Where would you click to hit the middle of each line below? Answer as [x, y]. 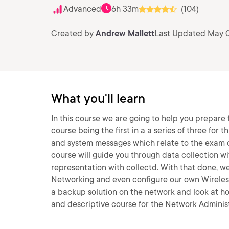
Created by [73, 33]
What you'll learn [98, 98]
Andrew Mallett [125, 33]
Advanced [82, 9]
